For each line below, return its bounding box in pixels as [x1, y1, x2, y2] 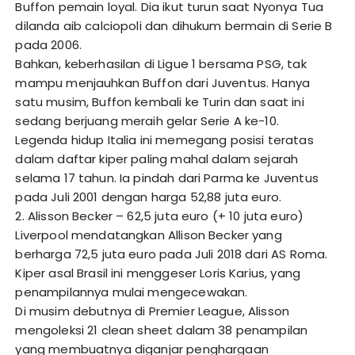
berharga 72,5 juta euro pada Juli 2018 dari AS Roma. [15, 246, 328, 263]
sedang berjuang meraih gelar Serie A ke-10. [15, 113, 279, 130]
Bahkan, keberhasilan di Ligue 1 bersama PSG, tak [15, 55, 307, 73]
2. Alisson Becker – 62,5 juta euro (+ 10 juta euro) [15, 208, 304, 225]
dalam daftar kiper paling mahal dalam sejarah [15, 151, 299, 168]
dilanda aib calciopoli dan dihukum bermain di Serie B [15, 17, 333, 35]
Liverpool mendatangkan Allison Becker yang [15, 227, 282, 244]
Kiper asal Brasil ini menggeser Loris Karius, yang [15, 265, 300, 282]
